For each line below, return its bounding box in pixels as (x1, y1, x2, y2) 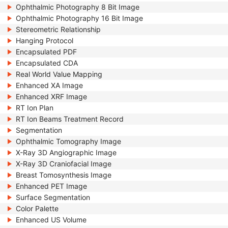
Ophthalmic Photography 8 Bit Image (16, 3, 139, 11)
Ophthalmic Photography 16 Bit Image (16, 14, 143, 22)
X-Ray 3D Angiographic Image (16, 148, 117, 157)
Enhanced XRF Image (16, 92, 87, 101)
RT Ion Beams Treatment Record (16, 115, 124, 123)
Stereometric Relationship (16, 25, 101, 34)
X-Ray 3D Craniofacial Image (16, 159, 111, 168)
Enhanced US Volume (16, 215, 87, 224)
